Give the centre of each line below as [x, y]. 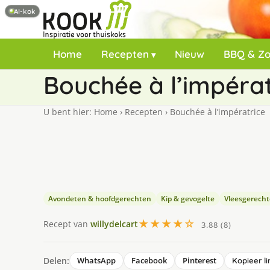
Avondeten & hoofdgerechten [100, 199]
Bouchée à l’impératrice [216, 112]
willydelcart [114, 224]
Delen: [56, 260]
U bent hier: [69, 112]
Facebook [149, 260]
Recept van [67, 224]
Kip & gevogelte [188, 199]
